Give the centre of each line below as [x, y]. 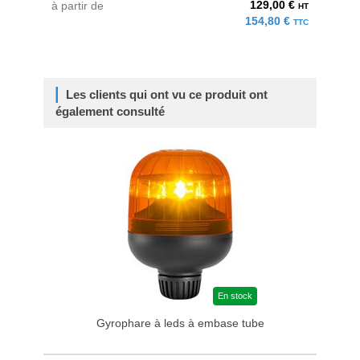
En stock [235, 296]
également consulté [110, 111]
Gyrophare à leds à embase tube [180, 323]
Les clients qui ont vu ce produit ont [167, 94]
